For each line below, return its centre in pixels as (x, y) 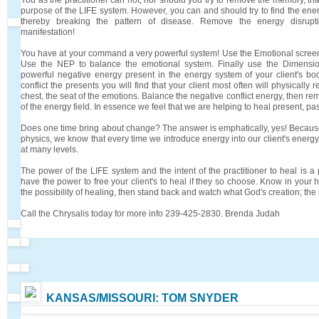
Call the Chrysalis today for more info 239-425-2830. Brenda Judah (150, 213)
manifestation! (48, 32)
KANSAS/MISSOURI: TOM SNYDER (142, 298)
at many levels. (49, 149)
